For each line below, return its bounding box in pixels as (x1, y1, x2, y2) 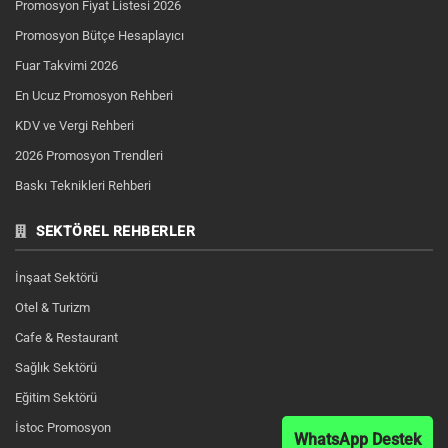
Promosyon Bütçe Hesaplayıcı (15, 28, 184, 43)
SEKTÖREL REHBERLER (32, 223, 195, 239)
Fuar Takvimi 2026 (15, 58, 118, 73)
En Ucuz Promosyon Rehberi (15, 88, 173, 103)
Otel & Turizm (15, 300, 90, 315)
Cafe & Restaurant (15, 330, 118, 345)
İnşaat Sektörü (15, 270, 98, 285)
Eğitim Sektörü (15, 390, 97, 405)
